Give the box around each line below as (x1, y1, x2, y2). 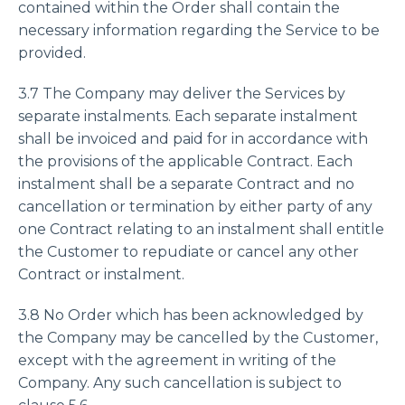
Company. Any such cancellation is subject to (18, 374, 342, 391)
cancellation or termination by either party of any (18, 198, 372, 215)
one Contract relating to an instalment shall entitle (18, 221, 384, 238)
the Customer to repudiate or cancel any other (18, 243, 359, 260)
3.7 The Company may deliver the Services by (18, 85, 345, 102)
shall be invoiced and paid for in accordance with (18, 130, 368, 147)
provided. (18, 44, 86, 61)
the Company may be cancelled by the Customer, (18, 329, 378, 346)
